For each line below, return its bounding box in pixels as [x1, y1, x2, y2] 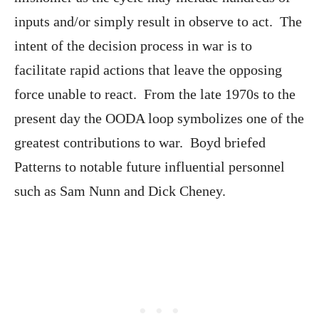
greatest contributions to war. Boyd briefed [14, 135, 266, 151]
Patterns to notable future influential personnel [14, 159, 285, 175]
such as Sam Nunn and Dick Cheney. [14, 183, 226, 199]
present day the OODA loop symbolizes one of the [14, 110, 304, 127]
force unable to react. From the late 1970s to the [14, 86, 296, 103]
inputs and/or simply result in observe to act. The [14, 14, 302, 30]
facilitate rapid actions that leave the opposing [14, 62, 282, 78]
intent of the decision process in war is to [14, 38, 252, 54]
